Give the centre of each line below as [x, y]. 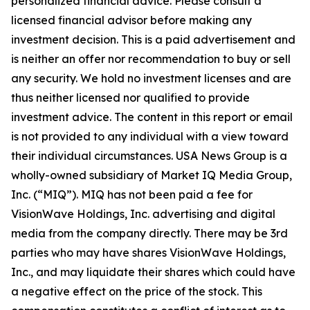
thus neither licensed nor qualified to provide [130, 98]
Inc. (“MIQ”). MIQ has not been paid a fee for [132, 194]
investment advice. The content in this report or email [152, 117]
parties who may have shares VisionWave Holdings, [148, 253]
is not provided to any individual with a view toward [150, 136]
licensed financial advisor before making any [131, 20]
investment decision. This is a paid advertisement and [153, 39]
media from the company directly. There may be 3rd [149, 233]
